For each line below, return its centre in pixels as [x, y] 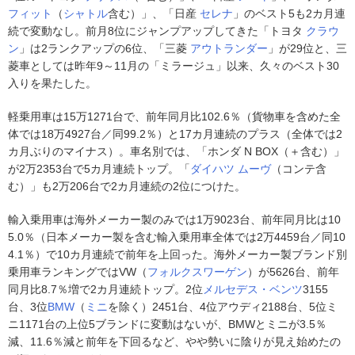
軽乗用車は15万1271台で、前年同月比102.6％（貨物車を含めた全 [174, 116]
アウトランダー [229, 48]
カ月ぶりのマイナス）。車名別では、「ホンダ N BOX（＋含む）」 [176, 151]
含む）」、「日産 [154, 13]
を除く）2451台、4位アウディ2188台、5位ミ [223, 307]
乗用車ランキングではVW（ [78, 272]
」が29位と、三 [307, 48]
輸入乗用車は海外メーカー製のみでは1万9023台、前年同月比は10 [174, 219]
